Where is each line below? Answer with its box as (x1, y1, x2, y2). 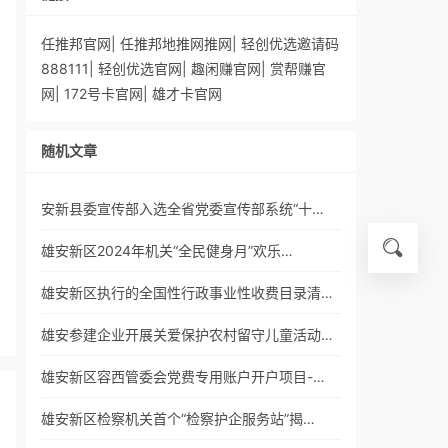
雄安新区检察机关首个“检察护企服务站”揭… (41, 410, 315, 427)
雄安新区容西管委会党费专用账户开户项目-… (41, 368, 325, 385)
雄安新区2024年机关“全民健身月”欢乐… (41, 242, 293, 259)
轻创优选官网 (98, 60, 182, 77)
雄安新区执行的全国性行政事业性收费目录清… (41, 284, 333, 301)
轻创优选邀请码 (241, 35, 339, 52)
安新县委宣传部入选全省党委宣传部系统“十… (41, 200, 324, 217)
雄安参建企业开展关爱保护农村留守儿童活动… (41, 326, 333, 343)
